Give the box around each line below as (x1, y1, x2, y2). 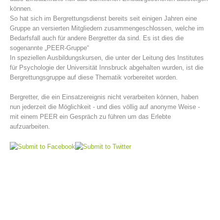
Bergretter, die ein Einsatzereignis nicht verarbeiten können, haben (10, 93, 198, 101)
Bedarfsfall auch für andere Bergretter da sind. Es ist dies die (10, 34, 184, 42)
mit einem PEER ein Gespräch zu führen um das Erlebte (10, 113, 171, 120)
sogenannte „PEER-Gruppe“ (10, 44, 89, 52)
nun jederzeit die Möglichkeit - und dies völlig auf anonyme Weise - (10, 103, 200, 110)
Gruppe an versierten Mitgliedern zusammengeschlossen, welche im (10, 25, 204, 32)
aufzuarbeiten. (10, 123, 50, 130)
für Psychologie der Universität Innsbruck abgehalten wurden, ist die (10, 64, 203, 71)
